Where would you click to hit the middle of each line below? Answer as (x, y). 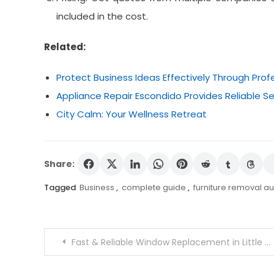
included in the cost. (102, 17)
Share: (59, 164)
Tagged (61, 188)
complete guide (154, 188)
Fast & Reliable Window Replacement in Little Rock (168, 243)
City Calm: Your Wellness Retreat (131, 114)
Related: (65, 47)
